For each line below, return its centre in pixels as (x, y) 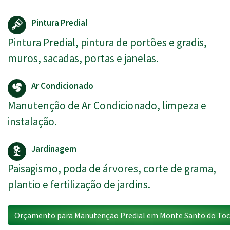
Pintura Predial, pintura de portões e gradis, (107, 43)
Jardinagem (54, 149)
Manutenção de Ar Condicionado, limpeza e (107, 106)
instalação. (32, 122)
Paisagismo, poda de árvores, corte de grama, (112, 169)
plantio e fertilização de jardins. (79, 185)
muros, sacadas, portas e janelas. (83, 59)
